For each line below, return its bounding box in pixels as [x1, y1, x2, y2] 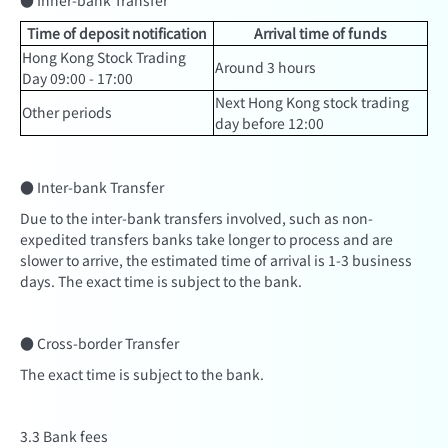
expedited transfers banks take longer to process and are [20, 229, 393, 249]
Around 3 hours [215, 57, 316, 77]
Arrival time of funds [254, 23, 387, 43]
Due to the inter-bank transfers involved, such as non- [20, 208, 373, 228]
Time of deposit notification [27, 23, 207, 43]
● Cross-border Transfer [20, 333, 179, 353]
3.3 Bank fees [20, 426, 108, 446]
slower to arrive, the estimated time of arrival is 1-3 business [20, 250, 412, 270]
